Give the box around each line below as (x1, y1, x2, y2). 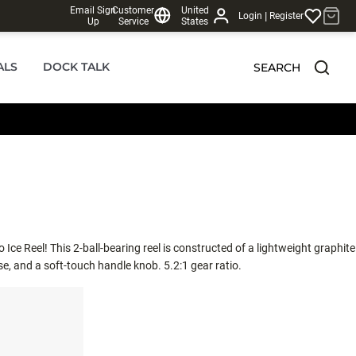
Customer (112, 5, 155, 16)
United (180, 5, 209, 16)
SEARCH (253, 60, 300, 75)
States (181, 16, 209, 27)
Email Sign (70, 5, 117, 16)
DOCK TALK (43, 60, 110, 74)
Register (269, 10, 304, 21)
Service (118, 16, 149, 27)
